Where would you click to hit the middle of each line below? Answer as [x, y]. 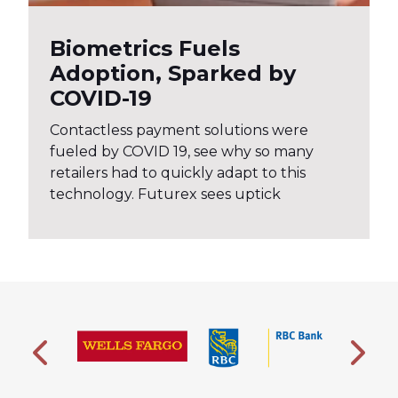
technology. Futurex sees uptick [165, 195]
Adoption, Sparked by [173, 74]
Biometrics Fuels [145, 49]
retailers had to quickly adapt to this [178, 173]
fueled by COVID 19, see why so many [182, 152]
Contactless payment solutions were [179, 131]
